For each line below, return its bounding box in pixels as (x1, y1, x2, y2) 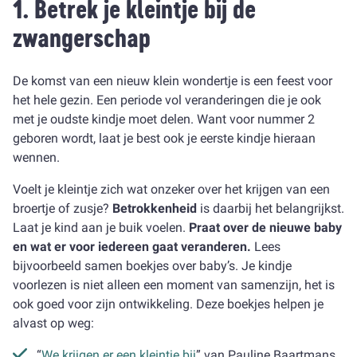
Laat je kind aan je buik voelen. (13, 220, 189, 235)
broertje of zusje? (13, 201, 112, 216)
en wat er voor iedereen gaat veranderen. (13, 239, 251, 254)
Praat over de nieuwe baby (189, 220, 342, 235)
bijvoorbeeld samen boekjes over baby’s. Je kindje (13, 258, 292, 273)
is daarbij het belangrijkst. (200, 201, 344, 216)
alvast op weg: (13, 316, 94, 331)
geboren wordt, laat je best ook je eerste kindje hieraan (13, 131, 316, 146)
